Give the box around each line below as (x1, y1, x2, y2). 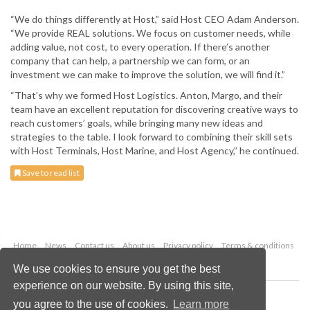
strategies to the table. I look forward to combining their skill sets (10, 131, 293, 143)
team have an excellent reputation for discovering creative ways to (10, 103, 298, 116)
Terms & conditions (221, 240, 294, 251)
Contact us (74, 240, 114, 251)
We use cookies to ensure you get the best (13, 262, 221, 275)
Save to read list (21, 167, 80, 179)
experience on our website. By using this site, (13, 279, 235, 291)
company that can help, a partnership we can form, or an (10, 55, 250, 67)
